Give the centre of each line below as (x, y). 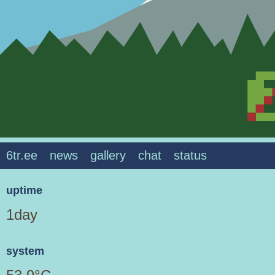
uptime (24, 190)
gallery (108, 155)
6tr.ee (22, 155)
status (190, 155)
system (25, 251)
